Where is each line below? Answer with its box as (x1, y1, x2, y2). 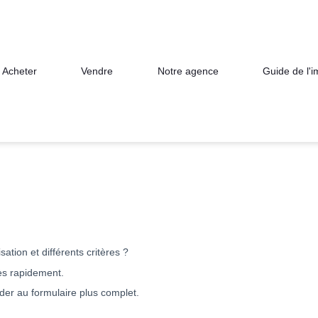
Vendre (81, 65, 114, 77)
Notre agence (157, 65, 219, 77)
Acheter (2, 65, 38, 77)
